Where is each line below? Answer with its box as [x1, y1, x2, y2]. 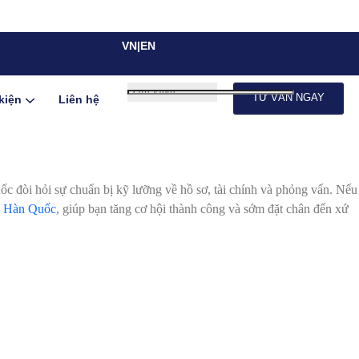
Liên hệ [58, 93, 99, 106]
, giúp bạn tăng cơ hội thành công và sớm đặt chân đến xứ [56, 202, 349, 216]
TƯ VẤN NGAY [252, 91, 325, 103]
